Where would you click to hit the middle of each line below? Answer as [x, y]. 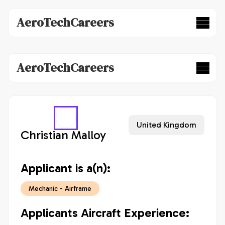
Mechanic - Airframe [60, 189]
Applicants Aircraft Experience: [105, 213]
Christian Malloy [63, 135]
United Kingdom [166, 125]
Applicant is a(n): [66, 168]
